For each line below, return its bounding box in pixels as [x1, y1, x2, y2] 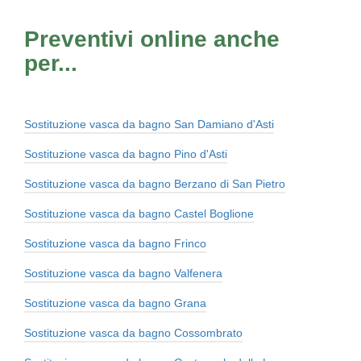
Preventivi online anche [24, 27, 280, 52]
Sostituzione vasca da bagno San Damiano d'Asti [24, 118, 274, 131]
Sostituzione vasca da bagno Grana [24, 297, 206, 310]
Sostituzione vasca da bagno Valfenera [24, 267, 222, 280]
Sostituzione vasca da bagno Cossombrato [24, 326, 243, 340]
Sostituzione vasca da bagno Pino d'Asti [24, 147, 227, 161]
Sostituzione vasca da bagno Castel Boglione [24, 207, 254, 221]
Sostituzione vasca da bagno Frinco [24, 237, 206, 251]
